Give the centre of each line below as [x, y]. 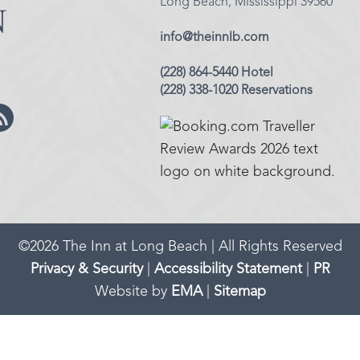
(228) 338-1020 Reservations [237, 91]
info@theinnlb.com [215, 38]
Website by [133, 292]
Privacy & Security [86, 269]
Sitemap [239, 292]
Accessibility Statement [228, 269]
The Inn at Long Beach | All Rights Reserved [200, 247]
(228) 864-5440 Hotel [217, 73]
